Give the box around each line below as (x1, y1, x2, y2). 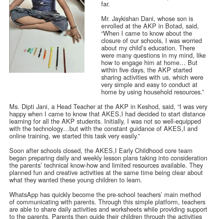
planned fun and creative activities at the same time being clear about (9, 167, 203, 177)
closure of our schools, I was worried (101, 35, 202, 45)
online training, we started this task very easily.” (9, 131, 140, 140)
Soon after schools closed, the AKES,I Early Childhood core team (9, 145, 193, 155)
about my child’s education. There (101, 43, 196, 52)
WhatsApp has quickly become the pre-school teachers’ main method (9, 189, 201, 199)
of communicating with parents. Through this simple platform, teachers (9, 197, 206, 206)
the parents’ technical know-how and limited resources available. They (9, 160, 203, 170)
